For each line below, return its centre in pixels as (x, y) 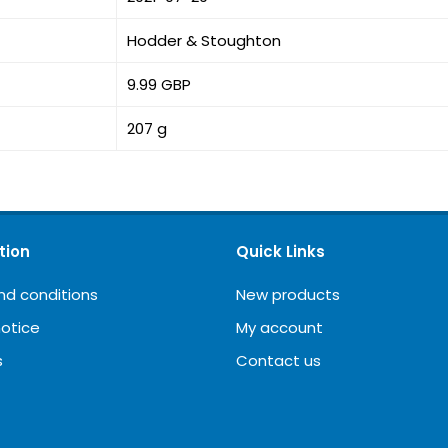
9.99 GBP (159, 84)
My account (279, 327)
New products (288, 294)
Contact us (278, 360)
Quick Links (280, 251)
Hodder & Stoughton (204, 40)
